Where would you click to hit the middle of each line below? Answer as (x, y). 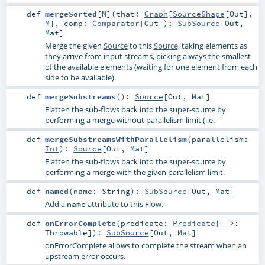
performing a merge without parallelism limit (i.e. (130, 120)
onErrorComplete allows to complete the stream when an (146, 246)
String (116, 191)
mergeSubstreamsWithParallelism (116, 139)
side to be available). (80, 77)
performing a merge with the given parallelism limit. (135, 172)
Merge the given (74, 45)
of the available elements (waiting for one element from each (151, 67)
